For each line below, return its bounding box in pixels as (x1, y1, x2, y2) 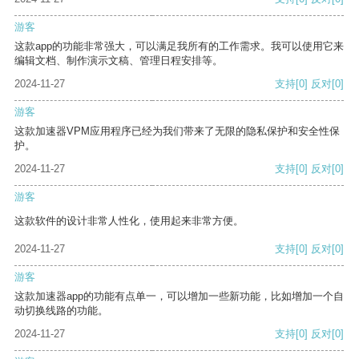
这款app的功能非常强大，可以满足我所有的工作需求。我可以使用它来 (14, 40, 344, 53)
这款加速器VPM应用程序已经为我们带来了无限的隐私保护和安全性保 (14, 125, 340, 138)
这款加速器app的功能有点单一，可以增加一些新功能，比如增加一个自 (14, 290, 344, 303)
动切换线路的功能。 (14, 305, 108, 317)
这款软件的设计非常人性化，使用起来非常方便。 (14, 215, 244, 228)
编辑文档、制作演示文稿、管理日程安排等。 (14, 54, 223, 67)
